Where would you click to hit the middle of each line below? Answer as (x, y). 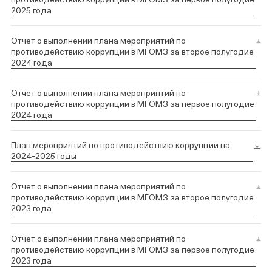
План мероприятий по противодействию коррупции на (121, 145)
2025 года (31, 10)
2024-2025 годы (44, 156)
